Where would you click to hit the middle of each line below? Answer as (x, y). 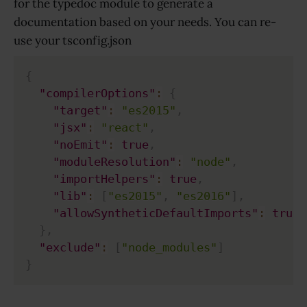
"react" (125, 127)
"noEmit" (80, 144)
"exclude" (70, 247)
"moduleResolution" (114, 161)
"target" (80, 110)
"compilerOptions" (97, 93)
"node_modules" (169, 247)
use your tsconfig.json (73, 41)
